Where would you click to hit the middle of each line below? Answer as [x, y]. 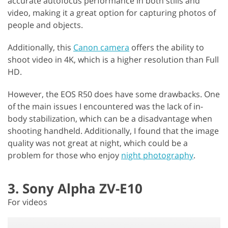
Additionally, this [40, 47]
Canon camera [101, 47]
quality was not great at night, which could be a [98, 143]
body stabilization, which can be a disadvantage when [110, 118]
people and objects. [45, 25]
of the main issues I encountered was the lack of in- [105, 106]
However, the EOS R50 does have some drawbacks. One [114, 94]
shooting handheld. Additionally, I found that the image [113, 131]
